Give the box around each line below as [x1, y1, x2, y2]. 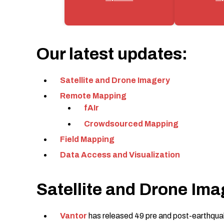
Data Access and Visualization [60, 150, 180, 159]
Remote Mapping [60, 91, 126, 100]
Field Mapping [60, 134, 114, 143]
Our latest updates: [36, 44, 187, 63]
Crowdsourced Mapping [84, 119, 178, 128]
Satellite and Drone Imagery [60, 76, 170, 85]
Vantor [60, 211, 87, 220]
